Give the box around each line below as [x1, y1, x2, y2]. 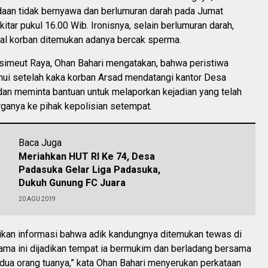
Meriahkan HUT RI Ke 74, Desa [19, 151, 155, 162]
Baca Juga [19, 137, 62, 148]
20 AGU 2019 [19, 196, 56, 202]
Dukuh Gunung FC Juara [19, 177, 128, 188]
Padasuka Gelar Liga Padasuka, [19, 164, 160, 175]
